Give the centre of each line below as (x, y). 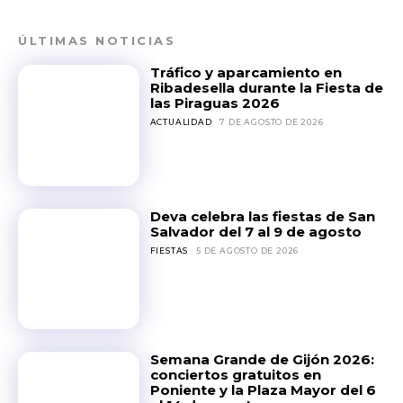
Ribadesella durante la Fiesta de (266, 88)
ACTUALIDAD (181, 122)
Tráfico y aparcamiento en (246, 72)
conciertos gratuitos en (235, 375)
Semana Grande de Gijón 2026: (262, 360)
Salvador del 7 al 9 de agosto (255, 231)
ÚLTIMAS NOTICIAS (97, 40)
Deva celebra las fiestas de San (262, 216)
